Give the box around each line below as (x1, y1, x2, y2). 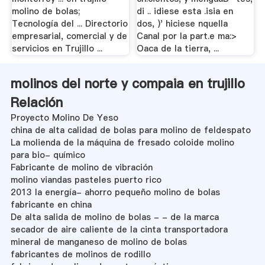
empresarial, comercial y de (11, 30, 127, 43)
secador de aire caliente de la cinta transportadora (10, 223, 228, 235)
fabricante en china (10, 198, 92, 211)
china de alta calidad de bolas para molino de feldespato (10, 124, 251, 136)
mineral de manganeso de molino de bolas (10, 235, 187, 248)
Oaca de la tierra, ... (137, 43, 219, 55)
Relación (10, 93, 63, 111)
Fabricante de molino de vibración (10, 161, 153, 173)
